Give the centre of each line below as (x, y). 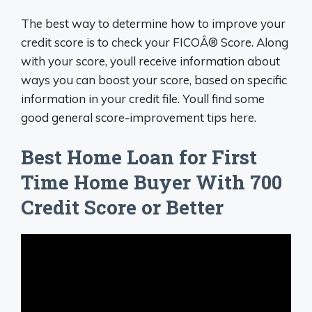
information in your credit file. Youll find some (143, 99)
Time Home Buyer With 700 (151, 182)
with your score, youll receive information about (150, 61)
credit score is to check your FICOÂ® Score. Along (155, 42)
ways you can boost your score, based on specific (154, 80)
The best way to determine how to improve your (153, 24)
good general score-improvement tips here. (139, 118)
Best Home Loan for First (139, 157)
